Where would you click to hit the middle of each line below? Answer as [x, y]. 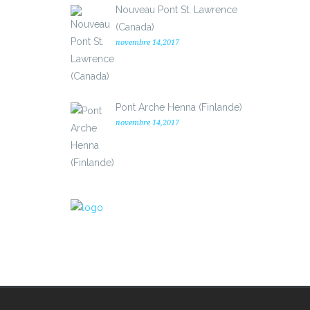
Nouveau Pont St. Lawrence [176, 9]
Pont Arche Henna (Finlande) [179, 107]
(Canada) [135, 27]
